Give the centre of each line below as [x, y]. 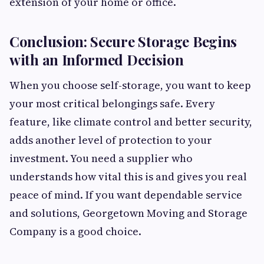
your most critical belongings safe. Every [112, 103]
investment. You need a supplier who [101, 158]
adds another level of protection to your [111, 140]
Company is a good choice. [75, 231]
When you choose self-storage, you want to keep [130, 85]
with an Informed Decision [97, 60]
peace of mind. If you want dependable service [126, 195]
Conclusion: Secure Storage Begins [123, 41]
